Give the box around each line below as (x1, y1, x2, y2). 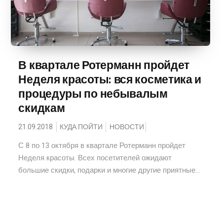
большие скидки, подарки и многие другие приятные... (18, 165, 200, 176)
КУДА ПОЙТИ (60, 122, 103, 132)
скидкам (18, 101, 65, 115)
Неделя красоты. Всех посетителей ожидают (18, 152, 172, 163)
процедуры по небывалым (18, 86, 168, 101)
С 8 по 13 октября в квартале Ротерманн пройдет (18, 140, 186, 151)
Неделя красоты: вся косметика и (18, 72, 202, 87)
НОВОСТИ (110, 122, 145, 132)
